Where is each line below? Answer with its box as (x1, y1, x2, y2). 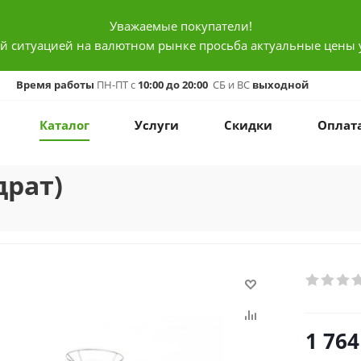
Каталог (39, 117, 89, 134)
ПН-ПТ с (94, 77, 138, 92)
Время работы (16, 77, 94, 92)
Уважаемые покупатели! (109, 18, 252, 34)
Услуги (134, 117, 179, 134)
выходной (252, 77, 309, 92)
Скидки (223, 117, 272, 134)
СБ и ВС (210, 77, 252, 92)
